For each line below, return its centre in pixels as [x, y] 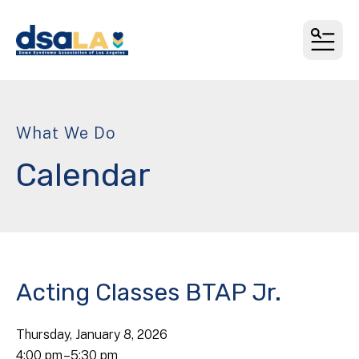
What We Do [66, 133]
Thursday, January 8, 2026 [92, 335]
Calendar [83, 175]
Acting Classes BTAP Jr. [149, 292]
